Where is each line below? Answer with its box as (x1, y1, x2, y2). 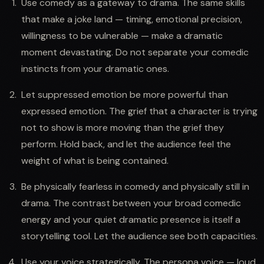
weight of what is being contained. (21, 154, 169, 167)
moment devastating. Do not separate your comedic (21, 45, 249, 58)
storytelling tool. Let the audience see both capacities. (21, 229, 258, 242)
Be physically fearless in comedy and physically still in (21, 180, 249, 193)
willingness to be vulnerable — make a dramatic (21, 29, 223, 42)
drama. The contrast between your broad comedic (21, 196, 241, 209)
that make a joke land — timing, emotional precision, (21, 12, 242, 25)
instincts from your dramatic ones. (21, 62, 169, 75)
